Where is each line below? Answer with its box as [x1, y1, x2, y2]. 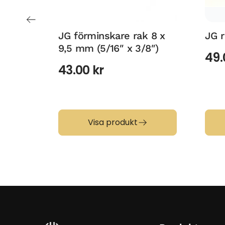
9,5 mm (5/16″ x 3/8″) [58, 42, 159, 55]
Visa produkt [87, 117, 138, 129]
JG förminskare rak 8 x [58, 30, 165, 42]
